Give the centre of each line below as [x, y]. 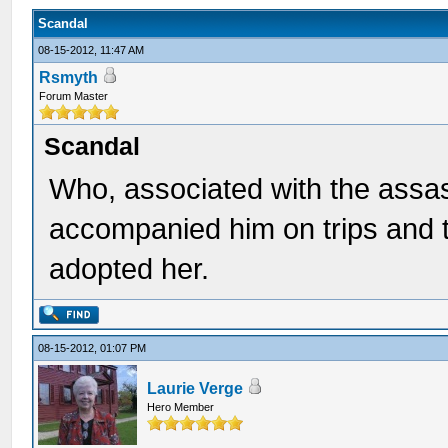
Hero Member [181, 407]
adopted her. [129, 269]
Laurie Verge [195, 388]
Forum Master [74, 96]
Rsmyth [69, 77]
